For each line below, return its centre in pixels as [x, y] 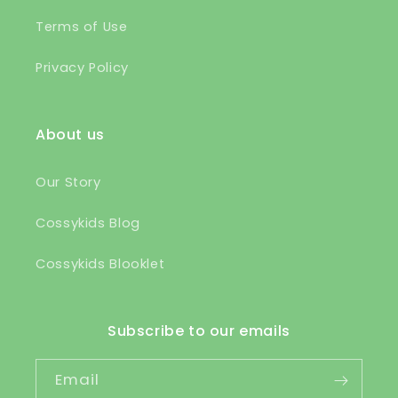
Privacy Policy [82, 68]
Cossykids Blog [88, 223]
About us [70, 134]
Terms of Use [82, 27]
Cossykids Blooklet [100, 264]
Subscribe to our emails [199, 330]
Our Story [68, 183]
